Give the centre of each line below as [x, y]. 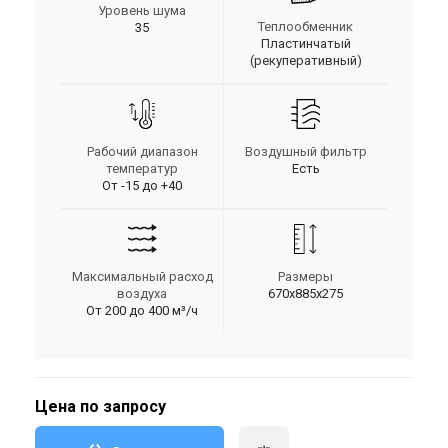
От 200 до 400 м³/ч [142, 310]
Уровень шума [142, 10]
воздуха [142, 293]
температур [142, 168]
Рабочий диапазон [142, 151]
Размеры [305, 276]
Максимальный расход [142, 276]
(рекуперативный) [305, 60]
